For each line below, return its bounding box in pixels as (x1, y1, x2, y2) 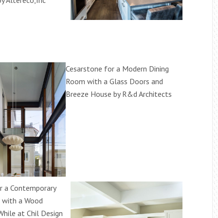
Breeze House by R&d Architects (66, 89, 172, 99)
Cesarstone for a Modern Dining (66, 64, 169, 74)
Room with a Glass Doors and (66, 76, 163, 87)
